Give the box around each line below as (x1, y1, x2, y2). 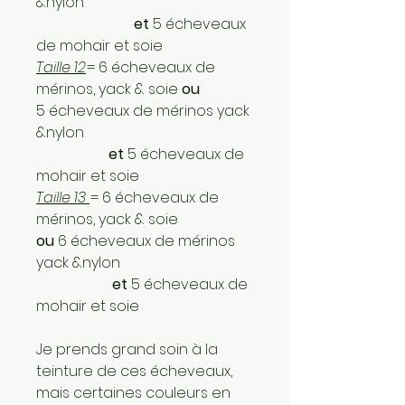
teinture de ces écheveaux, (36, 360, 232, 381)
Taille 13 (36, 186, 89, 208)
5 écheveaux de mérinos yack (36, 99, 250, 121)
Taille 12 (36, 56, 86, 78)
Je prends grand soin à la (36, 338, 218, 360)
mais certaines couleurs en (36, 381, 231, 403)
